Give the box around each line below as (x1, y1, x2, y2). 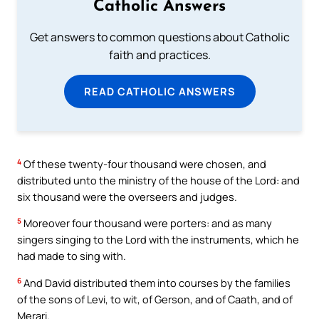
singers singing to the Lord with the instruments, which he (17, 232, 299, 247)
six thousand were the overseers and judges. (17, 189, 237, 204)
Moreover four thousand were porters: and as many (21, 216, 272, 231)
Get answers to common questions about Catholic (29, 28, 290, 45)
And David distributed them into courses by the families (21, 275, 291, 290)
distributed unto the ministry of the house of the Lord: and (17, 172, 300, 187)
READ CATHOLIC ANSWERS (83, 83, 236, 98)
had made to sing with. (17, 249, 126, 263)
